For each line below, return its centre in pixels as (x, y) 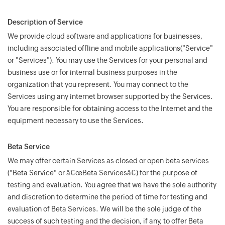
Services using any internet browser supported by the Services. (110, 96)
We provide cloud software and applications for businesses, (105, 36)
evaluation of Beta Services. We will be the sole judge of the (104, 209)
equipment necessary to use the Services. (76, 121)
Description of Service (45, 22)
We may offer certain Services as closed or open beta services (108, 161)
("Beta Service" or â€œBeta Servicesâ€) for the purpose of (102, 173)
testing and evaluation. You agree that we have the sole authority (112, 185)
